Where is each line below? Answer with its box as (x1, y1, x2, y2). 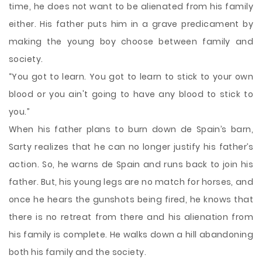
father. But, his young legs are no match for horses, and (9, 176, 253, 188)
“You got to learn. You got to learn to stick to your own (9, 71, 253, 82)
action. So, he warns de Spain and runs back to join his (9, 158, 253, 170)
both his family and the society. (9, 246, 146, 258)
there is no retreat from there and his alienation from (9, 211, 253, 223)
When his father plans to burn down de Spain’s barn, (9, 123, 253, 135)
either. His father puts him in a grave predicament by (9, 18, 253, 30)
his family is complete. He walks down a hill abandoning (9, 229, 253, 240)
